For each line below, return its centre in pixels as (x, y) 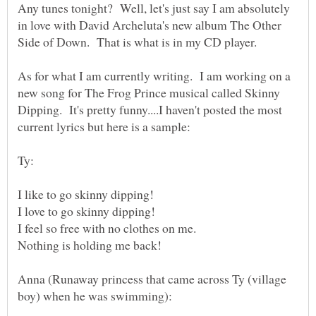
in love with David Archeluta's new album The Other (150, 25)
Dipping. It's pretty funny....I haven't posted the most (150, 110)
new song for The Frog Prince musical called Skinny (149, 93)
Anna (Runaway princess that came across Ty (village (152, 279)
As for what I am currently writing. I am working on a (154, 76)
